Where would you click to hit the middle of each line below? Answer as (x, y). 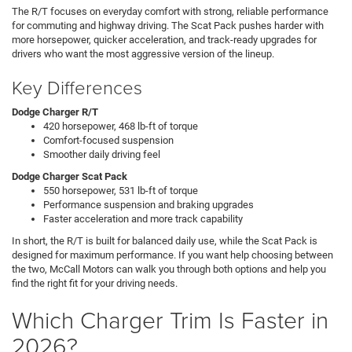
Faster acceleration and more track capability (143, 218)
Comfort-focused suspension (108, 140)
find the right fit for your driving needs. (95, 283)
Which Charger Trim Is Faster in (170, 319)
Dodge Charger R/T (55, 112)
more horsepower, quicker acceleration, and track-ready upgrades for (164, 39)
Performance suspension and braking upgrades (148, 204)
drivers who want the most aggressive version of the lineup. (143, 53)
